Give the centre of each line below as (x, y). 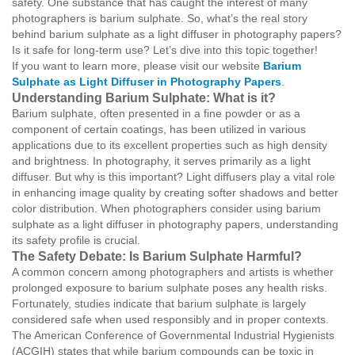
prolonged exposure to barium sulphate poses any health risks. (170, 288)
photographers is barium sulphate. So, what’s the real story (160, 18)
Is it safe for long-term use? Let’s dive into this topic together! (165, 50)
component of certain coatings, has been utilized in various (159, 129)
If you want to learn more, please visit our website (137, 66)
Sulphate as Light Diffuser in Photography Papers (147, 82)
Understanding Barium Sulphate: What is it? (144, 97)
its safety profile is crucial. (76, 240)
